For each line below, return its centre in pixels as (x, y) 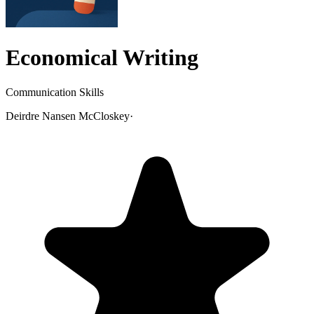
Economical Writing (102, 58)
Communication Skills (55, 92)
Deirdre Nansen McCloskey (68, 116)
